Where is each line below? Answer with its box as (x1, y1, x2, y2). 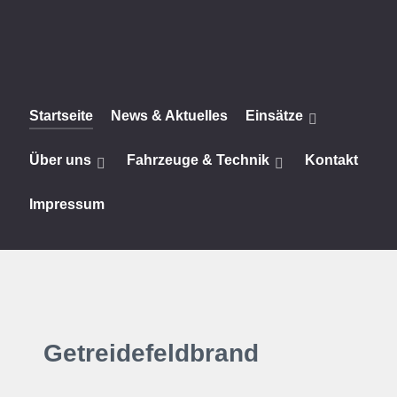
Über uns (29, 152, 91, 167)
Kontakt (305, 152, 358, 167)
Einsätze (245, 107, 303, 123)
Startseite (29, 107, 93, 123)
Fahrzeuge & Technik (127, 152, 269, 167)
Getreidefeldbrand (43, 339, 259, 367)
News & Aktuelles (111, 107, 228, 123)
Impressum (29, 196, 105, 212)
